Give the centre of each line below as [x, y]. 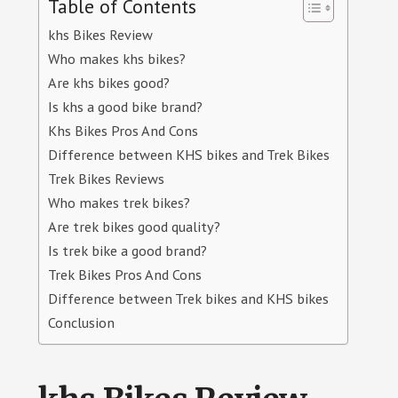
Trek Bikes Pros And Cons [124, 274]
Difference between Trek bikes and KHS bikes [188, 298]
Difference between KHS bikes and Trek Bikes [188, 154]
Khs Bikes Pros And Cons [123, 130]
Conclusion [81, 322]
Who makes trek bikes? [119, 202]
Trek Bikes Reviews [106, 178]
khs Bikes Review [100, 34]
